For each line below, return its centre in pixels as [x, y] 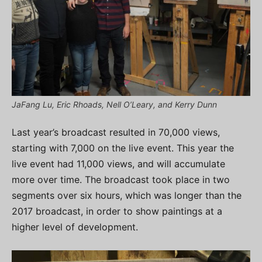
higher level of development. [75, 227]
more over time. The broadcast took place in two [121, 180]
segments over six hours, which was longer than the [127, 195]
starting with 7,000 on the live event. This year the [123, 148]
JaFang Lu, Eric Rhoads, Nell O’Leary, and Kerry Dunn [114, 104]
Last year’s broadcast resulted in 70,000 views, [116, 132]
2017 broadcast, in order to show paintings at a [117, 211]
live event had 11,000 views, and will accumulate [118, 164]
